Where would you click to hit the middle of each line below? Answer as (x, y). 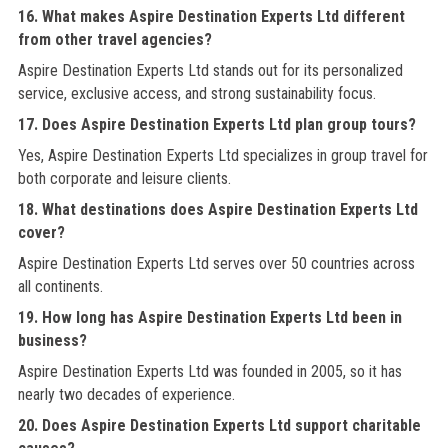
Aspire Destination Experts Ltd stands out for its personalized (210, 70)
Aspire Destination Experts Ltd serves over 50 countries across (216, 263)
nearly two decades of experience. (126, 394)
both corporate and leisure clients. (124, 178)
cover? (41, 232)
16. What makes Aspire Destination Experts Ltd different (211, 16)
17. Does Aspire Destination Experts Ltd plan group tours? (216, 124)
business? (52, 340)
